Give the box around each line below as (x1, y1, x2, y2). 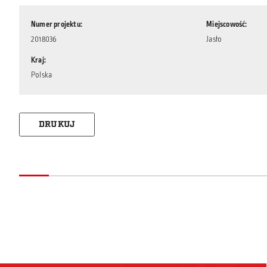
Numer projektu (31, 19, 80, 30)
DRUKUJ (39, 119, 76, 130)
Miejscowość (206, 19, 246, 30)
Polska (31, 70, 52, 80)
